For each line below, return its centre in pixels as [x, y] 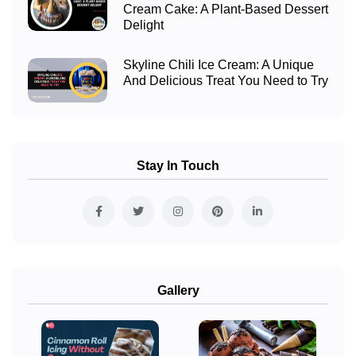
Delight [143, 25]
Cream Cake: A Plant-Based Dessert [226, 10]
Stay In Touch [178, 165]
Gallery [178, 290]
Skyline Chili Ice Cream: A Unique [219, 65]
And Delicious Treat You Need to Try [226, 81]
